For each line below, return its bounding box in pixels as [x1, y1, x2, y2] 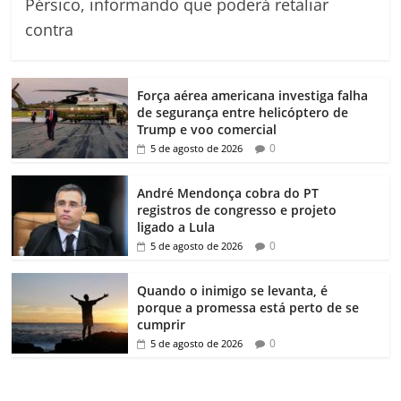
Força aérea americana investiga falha [137, 86, 369, 104]
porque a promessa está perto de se [137, 298, 360, 316]
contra [25, 18, 74, 40]
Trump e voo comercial [137, 120, 277, 138]
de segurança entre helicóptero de [137, 103, 349, 121]
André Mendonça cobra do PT [137, 183, 320, 201]
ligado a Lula [137, 218, 216, 235]
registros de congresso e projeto [137, 200, 337, 218]
